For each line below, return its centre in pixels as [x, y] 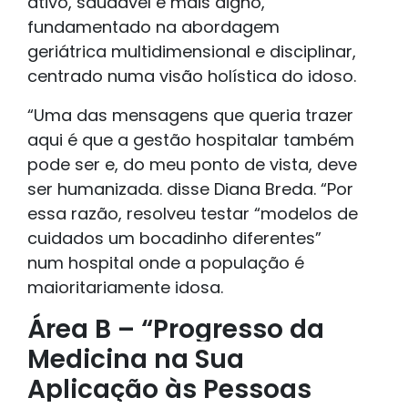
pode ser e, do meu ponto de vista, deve [192, 165]
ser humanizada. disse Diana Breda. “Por [190, 189]
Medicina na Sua [136, 360]
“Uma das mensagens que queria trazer [190, 116]
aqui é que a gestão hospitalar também [191, 140]
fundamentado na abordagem [153, 27]
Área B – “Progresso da [176, 330]
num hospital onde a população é [166, 263]
